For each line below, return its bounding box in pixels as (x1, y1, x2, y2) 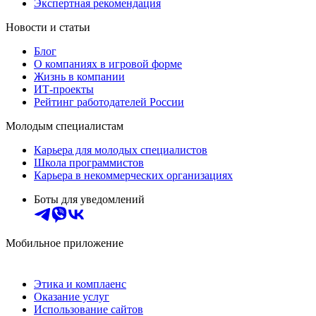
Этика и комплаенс (34, 277, 126, 290)
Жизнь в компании (34, 70, 125, 83)
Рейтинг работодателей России (34, 95, 184, 108)
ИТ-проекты (34, 83, 94, 95)
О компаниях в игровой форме (34, 57, 182, 70)
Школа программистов (34, 156, 144, 169)
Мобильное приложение (6, 236, 123, 249)
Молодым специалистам (6, 119, 123, 132)
